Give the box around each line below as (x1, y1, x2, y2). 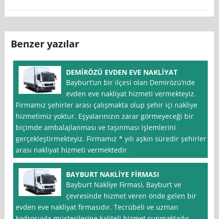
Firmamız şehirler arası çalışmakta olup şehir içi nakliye (16, 100, 198, 110)
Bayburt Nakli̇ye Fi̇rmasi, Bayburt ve (66, 180, 182, 190)
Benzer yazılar (11, 37, 80, 51)
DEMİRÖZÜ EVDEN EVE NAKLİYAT (66, 67, 178, 77)
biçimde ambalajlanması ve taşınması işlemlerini (16, 123, 176, 132)
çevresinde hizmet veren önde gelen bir (66, 191, 197, 201)
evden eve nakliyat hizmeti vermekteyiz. (66, 89, 197, 99)
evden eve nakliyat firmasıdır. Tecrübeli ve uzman (16, 202, 179, 212)
